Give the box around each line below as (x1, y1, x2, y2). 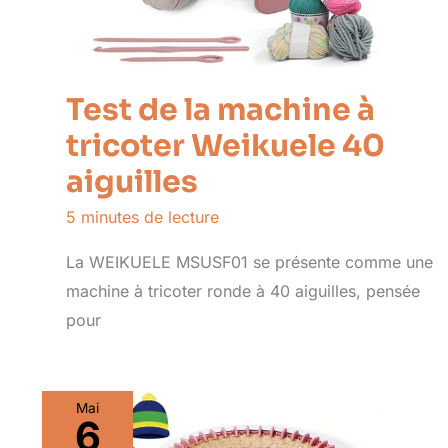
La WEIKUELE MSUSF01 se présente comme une (66, 251, 433, 272)
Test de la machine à (66, 90, 375, 129)
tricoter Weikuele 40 (66, 126, 385, 165)
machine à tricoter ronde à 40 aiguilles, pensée (66, 280, 420, 301)
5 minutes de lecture (66, 206, 219, 227)
